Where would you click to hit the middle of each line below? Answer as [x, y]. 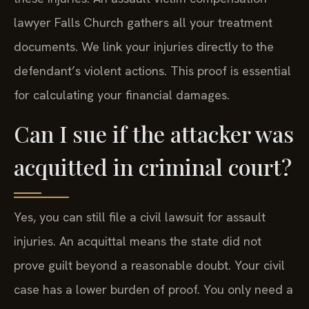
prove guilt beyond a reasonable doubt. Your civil [149, 265]
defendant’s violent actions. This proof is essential [152, 71]
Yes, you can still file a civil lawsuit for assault [140, 217]
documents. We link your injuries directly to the [144, 47]
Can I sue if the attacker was [154, 133]
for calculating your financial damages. [122, 95]
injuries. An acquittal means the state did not [138, 241]
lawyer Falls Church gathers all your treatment [143, 23]
